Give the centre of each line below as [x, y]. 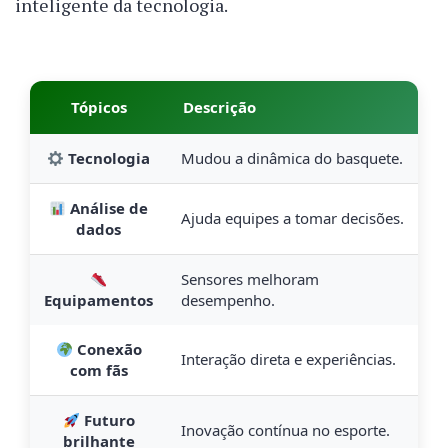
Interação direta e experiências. [288, 359]
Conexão [107, 349]
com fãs [98, 370]
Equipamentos [98, 300]
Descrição [219, 107]
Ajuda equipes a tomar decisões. [292, 218]
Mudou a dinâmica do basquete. [292, 158]
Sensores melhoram [250, 279]
